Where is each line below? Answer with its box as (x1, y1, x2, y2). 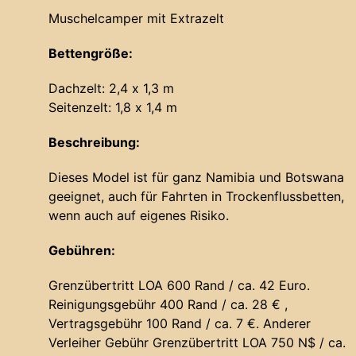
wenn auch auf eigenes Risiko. (48, 207, 229, 224)
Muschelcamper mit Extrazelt (48, 10, 224, 27)
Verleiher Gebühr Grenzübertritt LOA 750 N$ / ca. (48, 335, 346, 351)
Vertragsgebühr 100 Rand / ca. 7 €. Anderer (48, 315, 311, 332)
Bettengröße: (48, 45, 133, 62)
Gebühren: (48, 242, 115, 259)
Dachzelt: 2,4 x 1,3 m (48, 80, 174, 97)
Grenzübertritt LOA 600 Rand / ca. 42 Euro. (48, 277, 310, 294)
